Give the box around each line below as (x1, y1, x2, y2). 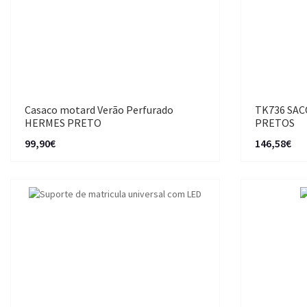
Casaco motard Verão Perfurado (25, 103, 173, 116)
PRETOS (255, 116, 295, 130)
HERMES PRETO (25, 116, 101, 130)
